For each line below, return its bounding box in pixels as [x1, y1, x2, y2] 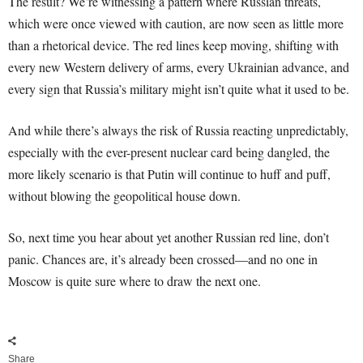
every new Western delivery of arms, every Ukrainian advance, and [8, 58, 349, 76]
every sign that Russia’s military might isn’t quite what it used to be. [8, 80, 349, 98]
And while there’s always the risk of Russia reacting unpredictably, [8, 122, 348, 139]
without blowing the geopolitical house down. [8, 187, 241, 205]
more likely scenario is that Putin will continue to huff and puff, [8, 165, 331, 183]
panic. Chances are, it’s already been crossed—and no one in [8, 250, 318, 268]
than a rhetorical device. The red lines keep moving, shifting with [8, 36, 339, 54]
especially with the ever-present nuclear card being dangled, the [8, 143, 330, 161]
